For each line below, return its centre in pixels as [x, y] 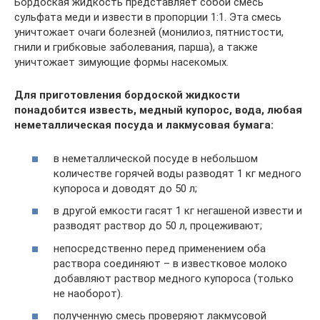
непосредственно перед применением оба [160, 248]
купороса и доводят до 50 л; [125, 188]
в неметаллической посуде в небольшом [156, 158]
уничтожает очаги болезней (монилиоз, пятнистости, [149, 32]
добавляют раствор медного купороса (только [174, 278]
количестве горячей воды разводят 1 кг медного [177, 173]
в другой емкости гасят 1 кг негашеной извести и [178, 211]
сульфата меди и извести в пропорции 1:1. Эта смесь [148, 17]
